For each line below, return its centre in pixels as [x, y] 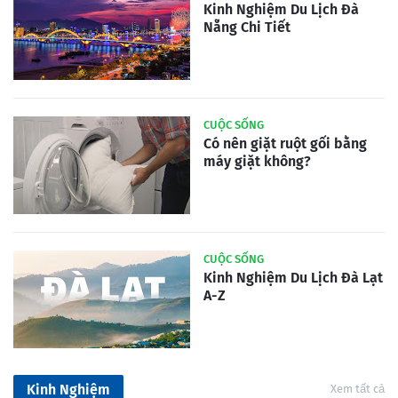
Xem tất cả [358, 389]
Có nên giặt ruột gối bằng [285, 143]
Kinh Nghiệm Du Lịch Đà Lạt [293, 278]
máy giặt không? [257, 161]
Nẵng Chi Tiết [247, 27]
